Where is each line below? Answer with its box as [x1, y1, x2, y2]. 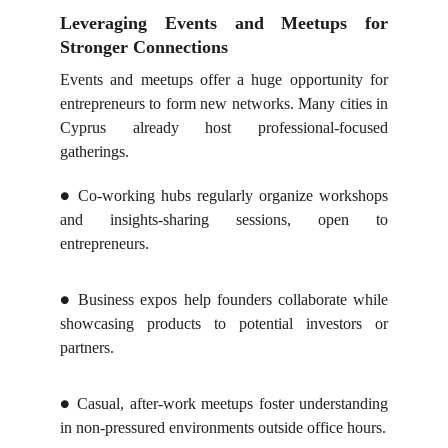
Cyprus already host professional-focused [60, 119, 388, 136]
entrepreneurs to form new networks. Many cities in [60, 95, 388, 112]
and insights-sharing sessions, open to [60, 211, 388, 228]
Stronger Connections [60, 37, 228, 57]
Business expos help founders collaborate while [78, 291, 389, 308]
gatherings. [60, 143, 129, 160]
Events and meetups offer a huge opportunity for [60, 71, 388, 88]
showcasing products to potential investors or [60, 315, 388, 332]
